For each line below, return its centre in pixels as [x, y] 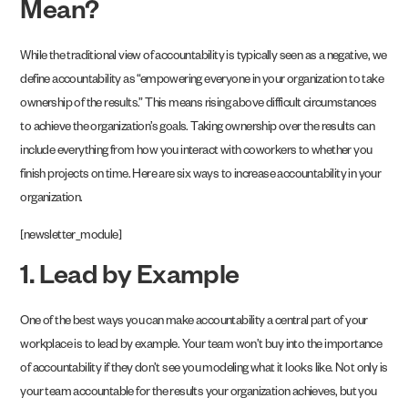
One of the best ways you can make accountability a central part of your [194, 323]
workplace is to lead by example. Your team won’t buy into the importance [201, 347]
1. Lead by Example [130, 280]
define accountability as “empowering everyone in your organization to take [202, 82]
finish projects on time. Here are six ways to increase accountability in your [201, 177]
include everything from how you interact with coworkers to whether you [196, 153]
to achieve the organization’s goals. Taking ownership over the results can [198, 129]
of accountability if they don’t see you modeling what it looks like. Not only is [204, 371]
